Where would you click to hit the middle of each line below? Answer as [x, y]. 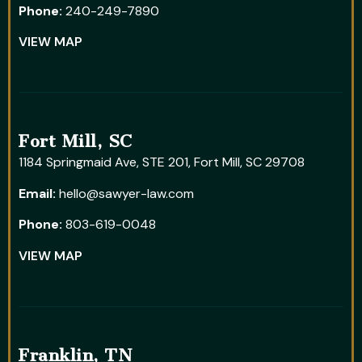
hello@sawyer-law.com [126, 193]
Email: [37, 193]
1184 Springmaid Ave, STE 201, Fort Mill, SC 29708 [162, 162]
